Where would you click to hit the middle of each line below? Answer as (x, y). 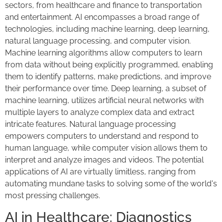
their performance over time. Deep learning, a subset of (106, 89)
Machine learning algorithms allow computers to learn (104, 53)
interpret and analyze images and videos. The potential (104, 160)
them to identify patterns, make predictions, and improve (108, 77)
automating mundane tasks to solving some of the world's (111, 184)
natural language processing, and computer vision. (98, 41)
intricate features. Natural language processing (90, 124)
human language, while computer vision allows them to (106, 148)
